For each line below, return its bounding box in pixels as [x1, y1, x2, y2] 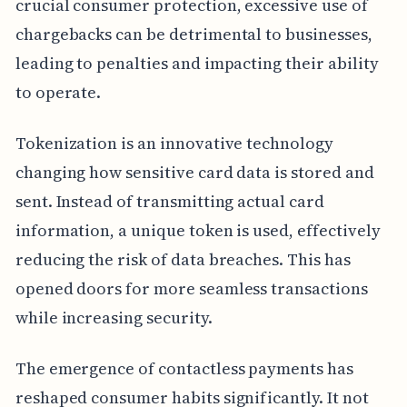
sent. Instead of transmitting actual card [15, 189, 324, 213]
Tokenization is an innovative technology [15, 131, 333, 154]
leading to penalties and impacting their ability [15, 51, 379, 74]
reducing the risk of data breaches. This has [15, 247, 351, 271]
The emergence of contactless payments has [15, 356, 353, 380]
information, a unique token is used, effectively [15, 218, 381, 242]
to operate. [15, 80, 102, 104]
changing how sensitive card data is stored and [15, 160, 374, 184]
